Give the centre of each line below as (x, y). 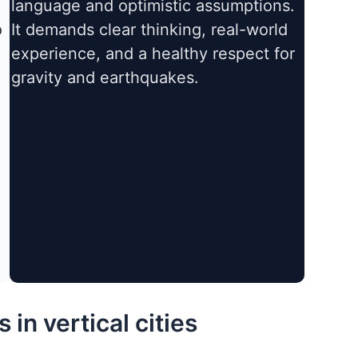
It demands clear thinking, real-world (150, 30)
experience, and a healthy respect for (153, 54)
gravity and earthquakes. (105, 78)
